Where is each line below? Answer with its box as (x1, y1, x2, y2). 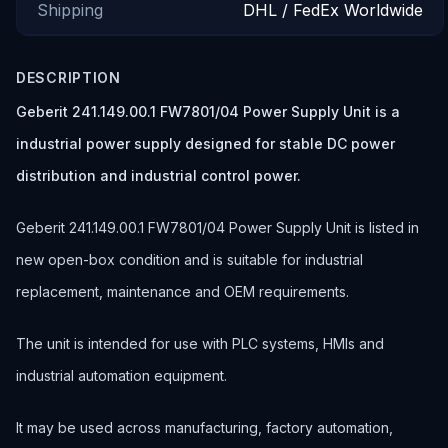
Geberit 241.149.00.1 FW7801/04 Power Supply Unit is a (16, 103, 400, 120)
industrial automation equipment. (16, 367, 227, 384)
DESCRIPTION (16, 69, 121, 86)
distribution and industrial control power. (16, 167, 301, 184)
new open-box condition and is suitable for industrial (16, 251, 363, 268)
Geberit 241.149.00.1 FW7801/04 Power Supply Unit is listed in (16, 219, 419, 236)
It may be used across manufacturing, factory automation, (16, 419, 393, 436)
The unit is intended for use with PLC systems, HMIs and (16, 335, 384, 352)
